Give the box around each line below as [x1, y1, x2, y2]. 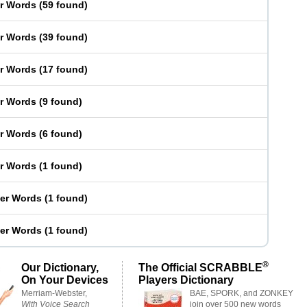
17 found [42, 64, 84, 75]
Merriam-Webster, [21, 288, 87, 298]
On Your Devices [21, 273, 108, 286]
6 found [42, 128, 79, 139]
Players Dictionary [138, 273, 234, 286]
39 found [42, 32, 84, 42]
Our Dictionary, [21, 261, 99, 273]
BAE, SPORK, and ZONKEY [190, 288, 293, 298]
